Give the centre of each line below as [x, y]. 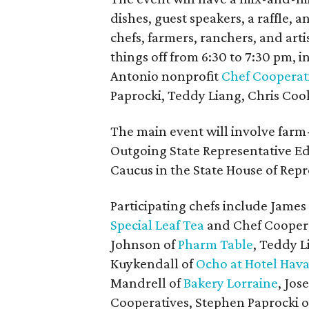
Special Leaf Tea [157, 225]
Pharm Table [216, 244]
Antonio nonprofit [166, 76]
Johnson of [144, 244]
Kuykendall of [153, 263]
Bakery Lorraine [231, 283]
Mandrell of [147, 283]
